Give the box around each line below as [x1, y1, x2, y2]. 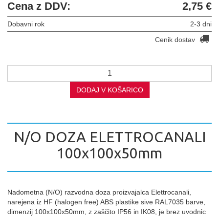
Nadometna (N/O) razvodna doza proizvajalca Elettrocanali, [7, 188, 191, 196]
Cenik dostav [155, 35, 197, 44]
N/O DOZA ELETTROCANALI [13, 128, 206, 145]
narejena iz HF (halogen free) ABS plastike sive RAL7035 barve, [7, 197, 205, 206]
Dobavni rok [7, 20, 44, 28]
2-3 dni [190, 20, 212, 28]
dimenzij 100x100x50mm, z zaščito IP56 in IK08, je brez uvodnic [7, 207, 206, 216]
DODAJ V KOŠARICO [76, 86, 143, 94]
